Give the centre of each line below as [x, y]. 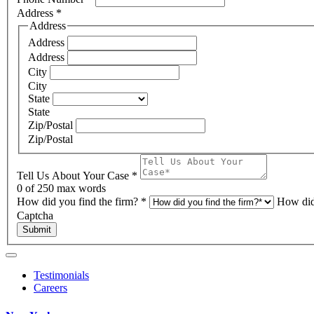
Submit [37, 230]
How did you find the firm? [79, 202]
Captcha [35, 216]
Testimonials [61, 275]
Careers [50, 288]
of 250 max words [64, 189]
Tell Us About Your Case [74, 176]
